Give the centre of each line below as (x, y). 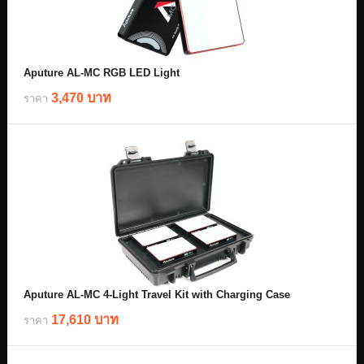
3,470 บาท (81, 97)
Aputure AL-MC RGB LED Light (102, 73)
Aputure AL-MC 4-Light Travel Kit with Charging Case (157, 295)
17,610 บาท (85, 319)
